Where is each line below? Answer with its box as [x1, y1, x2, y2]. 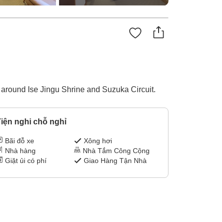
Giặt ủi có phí [4, 157, 47, 165]
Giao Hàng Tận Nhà [84, 157, 147, 165]
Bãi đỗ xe [4, 137, 34, 145]
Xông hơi [84, 137, 112, 145]
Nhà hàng [4, 147, 36, 155]
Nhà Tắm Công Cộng [83, 147, 150, 155]
